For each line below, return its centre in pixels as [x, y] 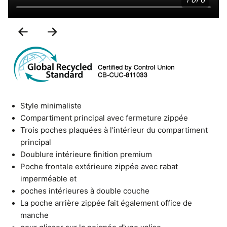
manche [34, 215]
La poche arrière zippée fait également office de [106, 203]
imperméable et [48, 179]
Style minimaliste [51, 106]
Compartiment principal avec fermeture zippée [104, 118]
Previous [51, 32]
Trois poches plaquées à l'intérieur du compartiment [114, 130]
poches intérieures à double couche [85, 191]
